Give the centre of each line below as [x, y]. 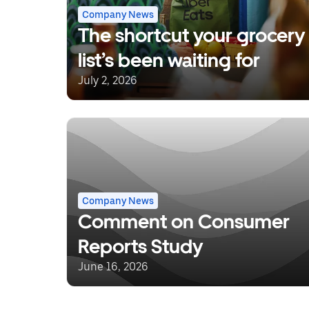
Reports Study [140, 246]
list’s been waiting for [169, 60]
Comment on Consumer [184, 221]
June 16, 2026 [113, 267]
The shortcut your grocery [191, 35]
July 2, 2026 [108, 80]
